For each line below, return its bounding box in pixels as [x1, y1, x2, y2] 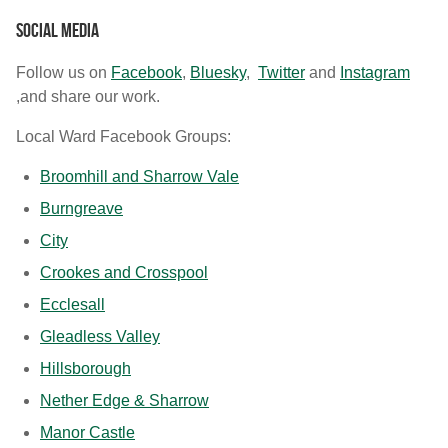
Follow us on [16, 64, 111, 81]
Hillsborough [40, 360, 131, 377]
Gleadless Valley [40, 328, 160, 345]
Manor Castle [40, 424, 135, 441]
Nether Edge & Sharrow [40, 392, 209, 409]
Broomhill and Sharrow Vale [40, 168, 239, 185]
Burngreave [40, 200, 123, 217]
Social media [16, 19, 99, 41]
